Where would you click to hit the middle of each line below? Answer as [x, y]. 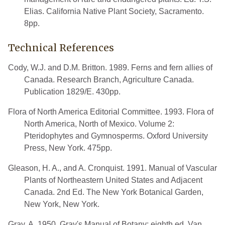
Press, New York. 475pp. [68, 148]
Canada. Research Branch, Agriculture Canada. [109, 79]
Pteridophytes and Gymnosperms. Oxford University [116, 136]
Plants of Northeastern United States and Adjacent [113, 180]
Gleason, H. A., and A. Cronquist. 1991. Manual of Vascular [113, 168]
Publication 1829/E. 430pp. [72, 91]
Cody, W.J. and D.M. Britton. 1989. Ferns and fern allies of [110, 67]
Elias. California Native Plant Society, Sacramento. [114, 11]
